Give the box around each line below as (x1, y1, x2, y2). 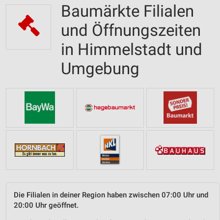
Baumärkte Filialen (61, 1, 194, 21)
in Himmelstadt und (61, 40, 202, 59)
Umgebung (61, 59, 139, 78)
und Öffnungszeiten (61, 21, 201, 40)
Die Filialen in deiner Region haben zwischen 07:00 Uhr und (14, 190, 208, 199)
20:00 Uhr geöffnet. (14, 200, 79, 210)
